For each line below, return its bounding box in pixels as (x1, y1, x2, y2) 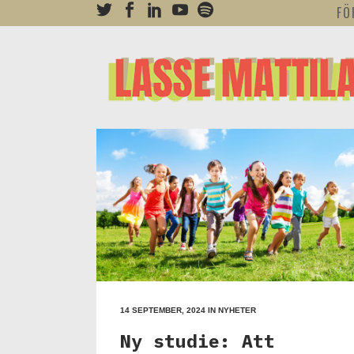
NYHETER (218, 305, 256, 314)
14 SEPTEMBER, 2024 (120, 305, 205, 314)
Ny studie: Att (120, 328, 275, 352)
